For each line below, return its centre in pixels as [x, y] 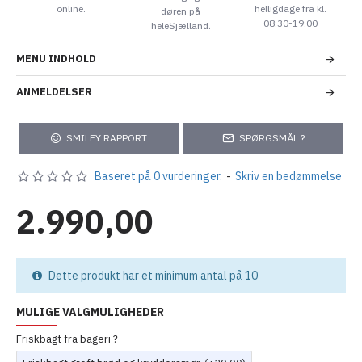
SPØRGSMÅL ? [272, 138]
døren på [181, 11]
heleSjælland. [181, 25]
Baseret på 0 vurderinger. [158, 177]
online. [71, 8]
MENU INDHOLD [56, 59]
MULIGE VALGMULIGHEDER [90, 312]
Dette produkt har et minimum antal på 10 [152, 276]
